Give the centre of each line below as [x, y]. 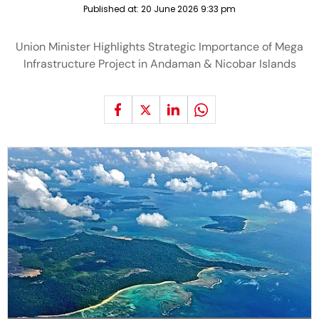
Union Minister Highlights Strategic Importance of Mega [159, 47]
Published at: [112, 9]
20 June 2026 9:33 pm [188, 9]
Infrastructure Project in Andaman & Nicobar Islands [159, 64]
